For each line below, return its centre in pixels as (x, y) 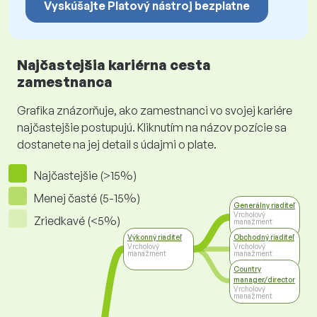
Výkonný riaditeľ (155, 237)
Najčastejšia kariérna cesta (114, 65)
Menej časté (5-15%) (87, 198)
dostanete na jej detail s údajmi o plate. (117, 145)
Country (247, 269)
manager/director (264, 280)
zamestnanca (65, 82)
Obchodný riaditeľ (264, 237)
